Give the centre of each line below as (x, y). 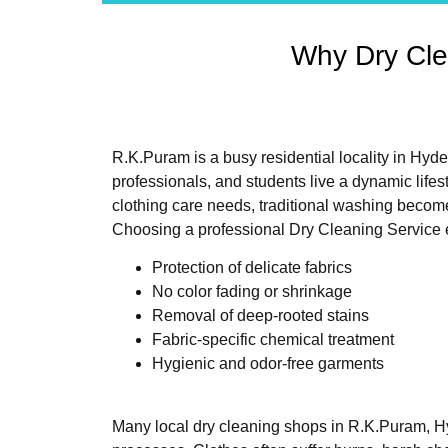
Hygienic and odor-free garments (268, 364)
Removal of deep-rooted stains (260, 316)
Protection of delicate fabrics (252, 268)
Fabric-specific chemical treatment (273, 340)
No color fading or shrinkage (252, 292)
